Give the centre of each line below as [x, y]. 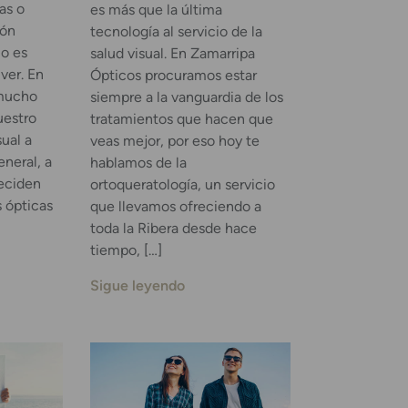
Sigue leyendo [137, 285]
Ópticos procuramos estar [173, 76]
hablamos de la [138, 163]
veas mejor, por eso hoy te [174, 141]
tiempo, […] [126, 250]
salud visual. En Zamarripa [172, 54]
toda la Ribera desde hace [173, 229]
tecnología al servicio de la [176, 32]
